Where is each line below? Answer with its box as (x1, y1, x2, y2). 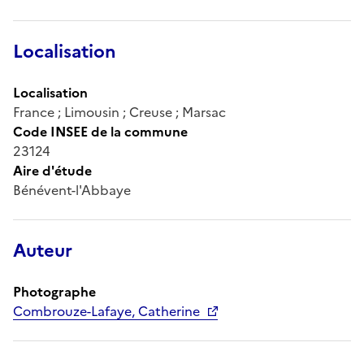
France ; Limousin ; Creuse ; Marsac (13, 102, 226, 122)
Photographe (13, 281, 96, 301)
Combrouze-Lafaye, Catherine (13, 301, 200, 321)
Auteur (13, 236, 72, 264)
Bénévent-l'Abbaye (13, 180, 131, 200)
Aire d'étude (13, 160, 92, 180)
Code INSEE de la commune (13, 121, 188, 141)
